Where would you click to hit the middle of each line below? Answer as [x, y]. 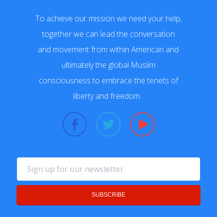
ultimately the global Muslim [108, 65]
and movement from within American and [108, 49]
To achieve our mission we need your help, [108, 18]
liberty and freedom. [108, 96]
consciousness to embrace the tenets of [108, 80]
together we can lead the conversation [108, 34]
